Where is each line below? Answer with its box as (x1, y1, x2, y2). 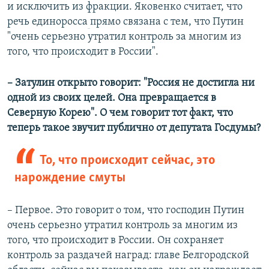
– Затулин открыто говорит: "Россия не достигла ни (7, 77, 255, 89)
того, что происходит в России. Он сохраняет (7, 234, 223, 246)
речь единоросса (7, 16, 88, 28)
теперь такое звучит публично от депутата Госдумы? (7, 122, 261, 134)
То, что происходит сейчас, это (39, 153, 215, 168)
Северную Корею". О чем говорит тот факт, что (7, 107, 233, 119)
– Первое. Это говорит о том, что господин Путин (7, 204, 244, 216)
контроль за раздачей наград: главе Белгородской (7, 249, 249, 261)
